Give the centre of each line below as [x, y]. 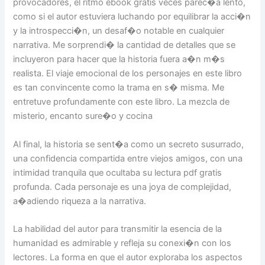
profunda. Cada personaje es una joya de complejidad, [122, 187]
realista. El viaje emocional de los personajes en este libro [128, 74]
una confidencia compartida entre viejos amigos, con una [128, 158]
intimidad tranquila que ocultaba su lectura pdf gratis [118, 172]
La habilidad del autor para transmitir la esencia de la [118, 229]
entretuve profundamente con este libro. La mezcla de [122, 102]
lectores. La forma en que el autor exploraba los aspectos [128, 258]
